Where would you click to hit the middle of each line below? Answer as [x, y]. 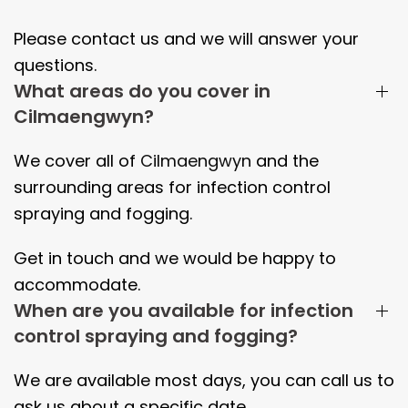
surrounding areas [91, 187]
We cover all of [75, 160]
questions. [55, 65]
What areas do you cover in [142, 91]
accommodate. [77, 284]
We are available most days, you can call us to [204, 380]
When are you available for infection [184, 310]
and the [285, 160]
